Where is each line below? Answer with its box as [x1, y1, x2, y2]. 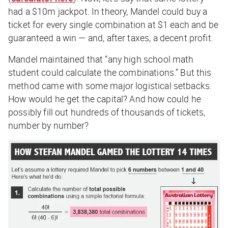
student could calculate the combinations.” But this [8, 66, 212, 78]
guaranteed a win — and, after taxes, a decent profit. [8, 31, 213, 44]
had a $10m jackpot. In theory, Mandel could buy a [8, 5, 208, 17]
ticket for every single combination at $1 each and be [8, 18, 218, 31]
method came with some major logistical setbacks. [8, 79, 212, 92]
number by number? [8, 119, 89, 131]
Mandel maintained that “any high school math [8, 52, 194, 65]
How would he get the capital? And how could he [8, 92, 201, 105]
